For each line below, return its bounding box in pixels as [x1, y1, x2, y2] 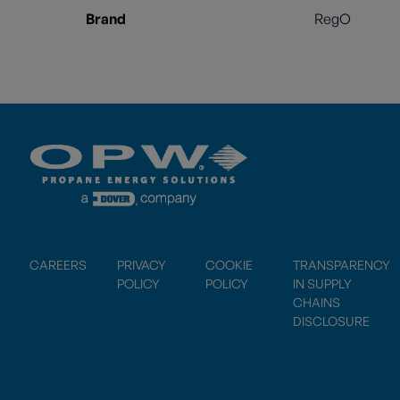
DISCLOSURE [293, 312, 371, 329]
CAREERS [29, 256, 87, 272]
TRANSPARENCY [293, 256, 391, 272]
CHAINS [293, 294, 341, 310]
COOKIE [204, 256, 253, 272]
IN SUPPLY [293, 275, 353, 291]
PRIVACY [116, 256, 166, 272]
